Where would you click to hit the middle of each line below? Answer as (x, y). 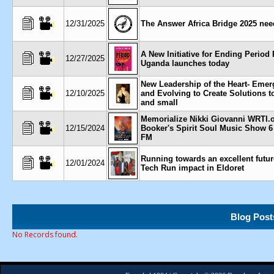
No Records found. (45, 235)
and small (159, 102)
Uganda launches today (185, 63)
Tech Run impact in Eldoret (192, 168)
